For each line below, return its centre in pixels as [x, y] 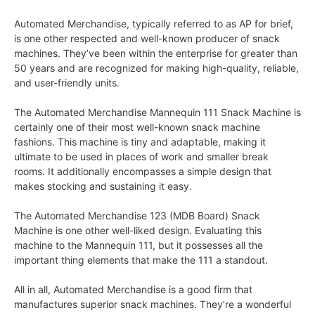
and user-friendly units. [67, 82]
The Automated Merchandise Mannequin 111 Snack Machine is [157, 112]
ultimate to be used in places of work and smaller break [141, 156]
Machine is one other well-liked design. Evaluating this [138, 230]
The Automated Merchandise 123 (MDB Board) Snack [137, 215]
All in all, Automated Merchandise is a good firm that [133, 289]
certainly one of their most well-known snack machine [137, 127]
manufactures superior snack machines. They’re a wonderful [153, 304]
